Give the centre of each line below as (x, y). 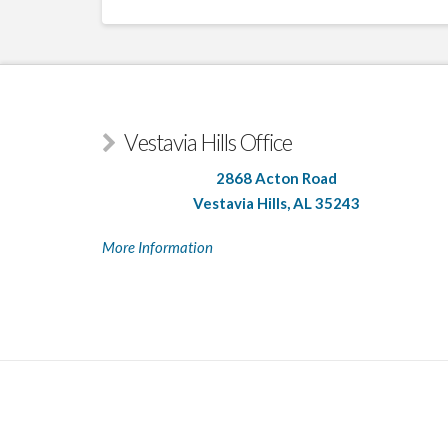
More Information (157, 247)
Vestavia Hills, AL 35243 (277, 202)
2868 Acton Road (277, 177)
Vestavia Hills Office (208, 143)
